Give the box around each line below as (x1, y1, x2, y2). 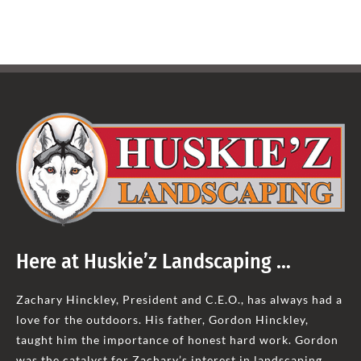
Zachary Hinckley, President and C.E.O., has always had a (15, 292, 342, 306)
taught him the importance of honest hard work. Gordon (15, 332, 338, 346)
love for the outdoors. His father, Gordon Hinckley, (15, 312, 309, 326)
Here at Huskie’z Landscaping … (15, 248, 291, 274)
